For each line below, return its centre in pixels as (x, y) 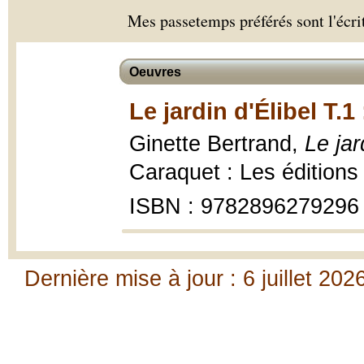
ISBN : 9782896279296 (244, 206)
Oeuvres (155, 72)
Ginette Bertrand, (217, 144)
